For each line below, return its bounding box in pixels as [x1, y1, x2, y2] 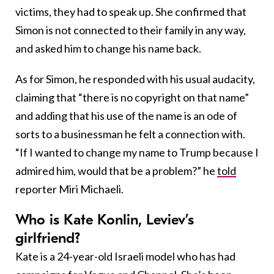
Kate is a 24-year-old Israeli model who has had [15, 249, 235, 263]
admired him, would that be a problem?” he [15, 163, 217, 177]
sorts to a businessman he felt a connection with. [15, 127, 245, 141]
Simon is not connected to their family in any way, [15, 23, 246, 37]
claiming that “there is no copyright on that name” [15, 90, 249, 104]
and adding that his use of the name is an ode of [15, 108, 237, 122]
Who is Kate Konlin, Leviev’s [15, 210, 194, 228]
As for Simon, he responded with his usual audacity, [15, 72, 255, 86]
